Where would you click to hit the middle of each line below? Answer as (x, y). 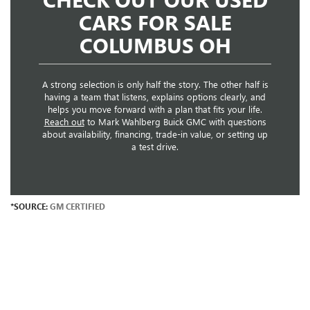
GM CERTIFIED (77, 206)
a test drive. (155, 146)
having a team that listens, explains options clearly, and (155, 96)
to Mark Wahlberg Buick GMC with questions (175, 121)
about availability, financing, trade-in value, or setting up (155, 134)
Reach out (64, 121)
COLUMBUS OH (155, 45)
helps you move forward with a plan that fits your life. (155, 109)
